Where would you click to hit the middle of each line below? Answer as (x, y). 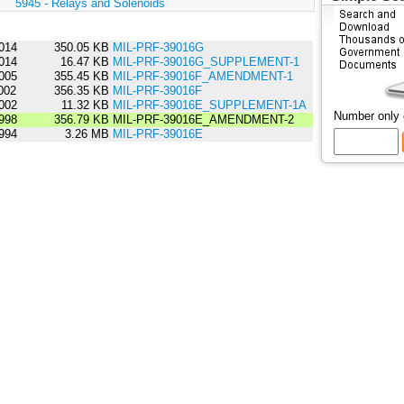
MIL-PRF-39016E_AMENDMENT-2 (201, 120)
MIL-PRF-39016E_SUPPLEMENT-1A (209, 106)
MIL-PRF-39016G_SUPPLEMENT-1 (206, 62)
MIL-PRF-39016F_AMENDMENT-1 (202, 77)
